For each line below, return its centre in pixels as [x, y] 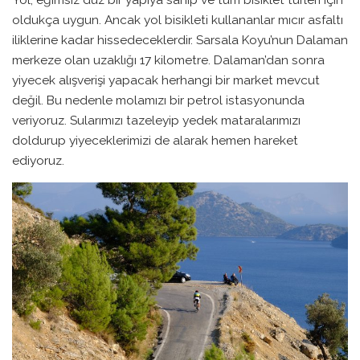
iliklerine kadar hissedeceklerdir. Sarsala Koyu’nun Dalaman [180, 39]
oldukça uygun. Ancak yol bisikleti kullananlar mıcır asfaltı [178, 19]
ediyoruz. [40, 160]
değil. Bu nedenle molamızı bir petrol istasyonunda [158, 100]
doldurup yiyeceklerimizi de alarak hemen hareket [155, 140]
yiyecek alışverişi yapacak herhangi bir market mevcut [166, 80]
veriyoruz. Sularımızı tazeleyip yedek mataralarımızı [156, 120]
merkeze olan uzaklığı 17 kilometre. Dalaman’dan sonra [168, 59]
